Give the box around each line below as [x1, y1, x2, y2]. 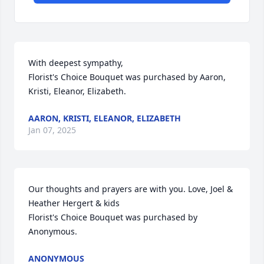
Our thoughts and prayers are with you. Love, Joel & [28, 183, 233, 195]
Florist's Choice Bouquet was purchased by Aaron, [28, 71, 226, 83]
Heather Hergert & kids [28, 197, 120, 209]
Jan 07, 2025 [28, 124, 76, 136]
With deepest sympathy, [28, 57, 123, 69]
